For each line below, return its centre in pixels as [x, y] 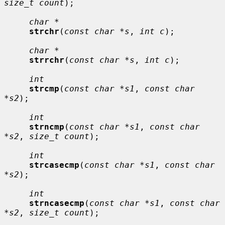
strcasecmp [54, 165]
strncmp [47, 127]
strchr [44, 31]
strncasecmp [57, 203]
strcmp [44, 88]
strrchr [47, 60]
